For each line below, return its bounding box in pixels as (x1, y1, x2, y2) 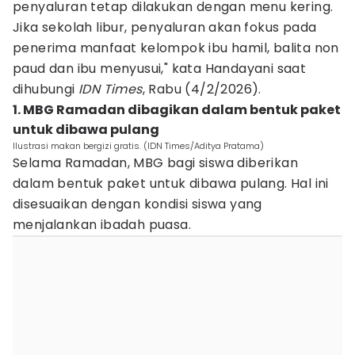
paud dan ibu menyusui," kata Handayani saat (13, 59, 307, 78)
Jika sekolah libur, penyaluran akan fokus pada (13, 18, 317, 36)
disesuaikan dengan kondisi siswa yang (13, 195, 262, 213)
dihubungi (13, 80, 79, 98)
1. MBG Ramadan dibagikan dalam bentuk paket (13, 101, 341, 119)
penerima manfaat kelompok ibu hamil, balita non (13, 39, 339, 57)
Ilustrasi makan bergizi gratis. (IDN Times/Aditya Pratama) (13, 139, 264, 152)
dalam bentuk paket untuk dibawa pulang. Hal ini (13, 174, 329, 193)
